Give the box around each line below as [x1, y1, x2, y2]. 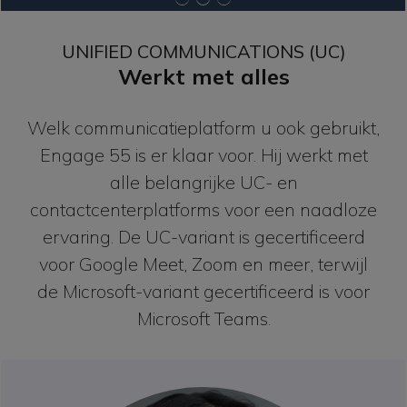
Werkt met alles [117, 62, 290, 90]
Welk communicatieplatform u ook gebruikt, [27, 115, 380, 139]
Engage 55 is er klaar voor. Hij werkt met [39, 143, 368, 166]
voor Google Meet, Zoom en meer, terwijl [39, 252, 368, 275]
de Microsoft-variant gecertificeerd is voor [37, 279, 370, 303]
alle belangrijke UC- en [109, 170, 298, 194]
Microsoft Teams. [136, 306, 271, 330]
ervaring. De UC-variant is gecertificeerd [42, 224, 365, 248]
